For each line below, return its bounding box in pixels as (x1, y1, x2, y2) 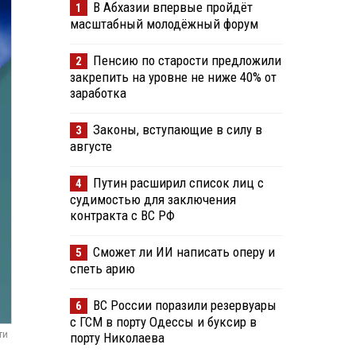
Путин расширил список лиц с (92, 175, 264, 192)
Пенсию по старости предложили (92, 52, 281, 69)
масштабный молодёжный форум (69, 16, 258, 33)
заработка (69, 85, 126, 102)
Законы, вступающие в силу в (92, 122, 262, 138)
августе (69, 138, 112, 155)
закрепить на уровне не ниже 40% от (69, 69, 277, 86)
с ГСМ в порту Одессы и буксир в (69, 314, 257, 331)
